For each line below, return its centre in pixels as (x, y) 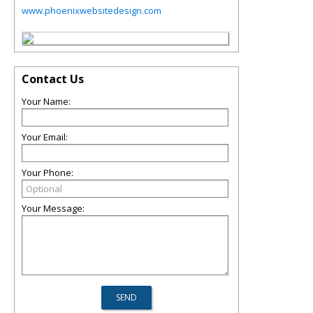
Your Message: (53, 208)
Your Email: (45, 137)
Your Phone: (48, 173)
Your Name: (46, 101)
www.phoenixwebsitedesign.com (92, 10)
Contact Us (53, 79)
